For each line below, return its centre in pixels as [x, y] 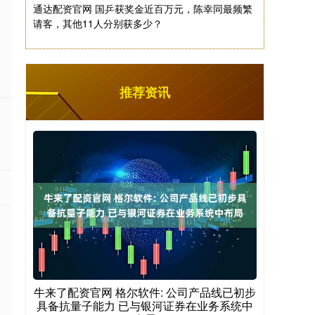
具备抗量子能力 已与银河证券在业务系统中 [145, 306]
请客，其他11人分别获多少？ [98, 23]
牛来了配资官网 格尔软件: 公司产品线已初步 [145, 292]
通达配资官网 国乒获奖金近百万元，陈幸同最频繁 [143, 8]
